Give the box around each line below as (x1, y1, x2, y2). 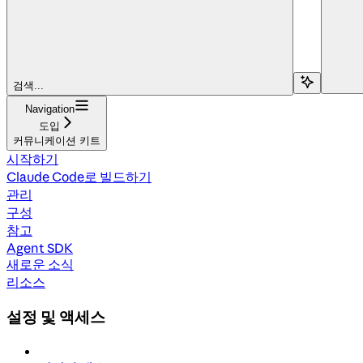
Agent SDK (6, 239, 73, 256)
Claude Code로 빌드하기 (6, 168, 152, 185)
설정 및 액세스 (6, 306, 105, 327)
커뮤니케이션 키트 (13, 134, 100, 147)
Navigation (24, 102, 75, 115)
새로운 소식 (6, 255, 74, 272)
